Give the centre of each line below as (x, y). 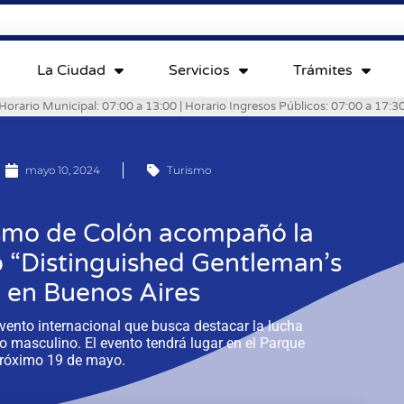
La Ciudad (71, 70)
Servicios (199, 70)
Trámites (322, 70)
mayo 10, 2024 (63, 170)
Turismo (189, 170)
